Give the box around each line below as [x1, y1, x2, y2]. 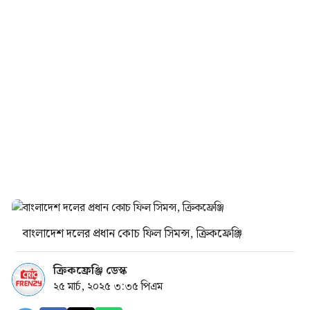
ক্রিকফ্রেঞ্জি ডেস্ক [53, 262, 127, 280]
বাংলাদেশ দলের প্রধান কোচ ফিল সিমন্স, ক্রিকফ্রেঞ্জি [23, 225, 242, 243]
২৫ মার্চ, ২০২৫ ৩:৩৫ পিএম [53, 278, 163, 295]
